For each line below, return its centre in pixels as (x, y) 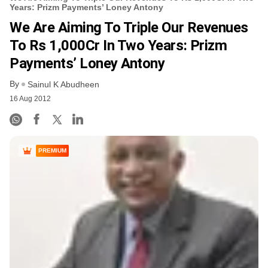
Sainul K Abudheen (63, 85)
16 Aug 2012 (30, 99)
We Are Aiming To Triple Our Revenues (129, 27)
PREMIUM (52, 151)
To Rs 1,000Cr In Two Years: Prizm (118, 45)
